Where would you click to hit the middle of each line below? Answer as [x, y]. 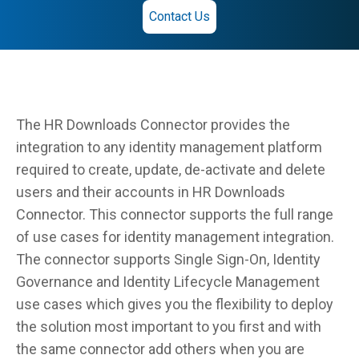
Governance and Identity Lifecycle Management [168, 282]
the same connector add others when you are [160, 349]
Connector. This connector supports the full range [175, 214]
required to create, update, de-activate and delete [171, 169]
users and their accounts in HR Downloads [151, 192]
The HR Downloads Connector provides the [153, 125]
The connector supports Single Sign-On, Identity [168, 259]
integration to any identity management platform [169, 147]
